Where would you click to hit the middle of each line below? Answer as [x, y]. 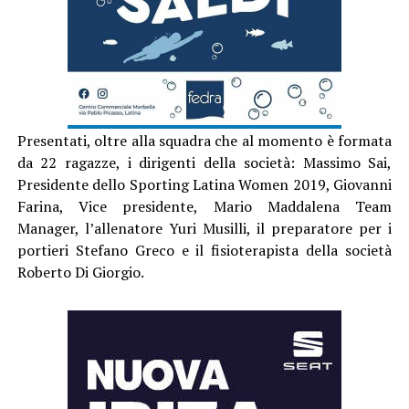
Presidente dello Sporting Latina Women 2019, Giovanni [204, 184]
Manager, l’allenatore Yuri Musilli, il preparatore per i [204, 228]
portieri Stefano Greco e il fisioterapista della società [204, 250]
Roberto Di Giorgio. [80, 272]
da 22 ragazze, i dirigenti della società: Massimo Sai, [204, 162]
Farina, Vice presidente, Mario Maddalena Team [204, 206]
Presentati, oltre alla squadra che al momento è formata [204, 140]
